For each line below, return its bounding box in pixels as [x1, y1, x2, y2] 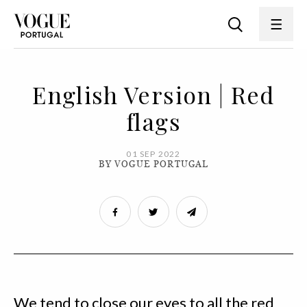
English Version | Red [32, 79, 275, 110]
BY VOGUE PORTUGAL [98, 159, 209, 169]
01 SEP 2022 [126, 149, 181, 159]
